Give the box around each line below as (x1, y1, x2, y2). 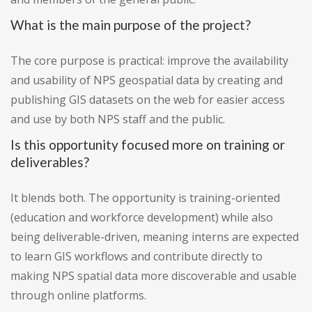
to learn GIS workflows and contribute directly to (10, 249, 263, 265)
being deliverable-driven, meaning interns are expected (10, 229, 299, 245)
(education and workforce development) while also (10, 210, 273, 226)
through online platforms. (10, 288, 146, 304)
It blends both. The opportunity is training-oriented (10, 190, 280, 206)
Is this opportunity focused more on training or (10, 136, 285, 153)
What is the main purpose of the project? (10, 17, 251, 33)
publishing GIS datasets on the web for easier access (10, 92, 285, 108)
